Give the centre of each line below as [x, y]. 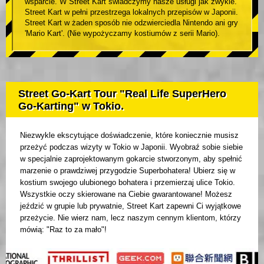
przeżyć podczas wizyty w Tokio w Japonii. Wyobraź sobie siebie [131, 147]
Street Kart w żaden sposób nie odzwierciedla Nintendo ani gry [131, 23]
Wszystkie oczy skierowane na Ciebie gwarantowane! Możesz [126, 194]
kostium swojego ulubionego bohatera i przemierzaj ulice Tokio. [128, 183]
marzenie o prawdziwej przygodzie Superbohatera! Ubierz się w [128, 171]
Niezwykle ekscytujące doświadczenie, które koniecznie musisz [129, 136]
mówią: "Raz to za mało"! [63, 230]
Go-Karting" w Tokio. [71, 106]
